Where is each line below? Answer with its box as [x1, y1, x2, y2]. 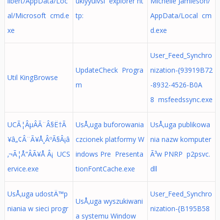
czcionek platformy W [75, 135, 144, 144]
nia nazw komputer [150, 135, 211, 144]
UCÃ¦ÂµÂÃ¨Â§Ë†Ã [7, 120, 66, 129]
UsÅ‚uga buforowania [75, 120, 144, 129]
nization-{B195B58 [150, 204, 210, 213]
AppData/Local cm [150, 11, 212, 20]
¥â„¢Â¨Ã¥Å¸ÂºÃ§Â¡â [7, 135, 70, 144]
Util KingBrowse [7, 73, 62, 82]
